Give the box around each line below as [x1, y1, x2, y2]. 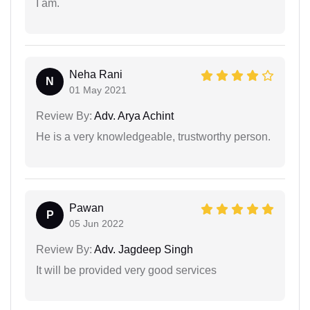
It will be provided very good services [36, 264, 217, 276]
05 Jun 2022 [69, 217, 124, 229]
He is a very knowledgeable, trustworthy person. [36, 130, 271, 143]
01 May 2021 [69, 84, 127, 95]
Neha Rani [69, 68, 122, 80]
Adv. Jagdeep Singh [92, 243, 193, 255]
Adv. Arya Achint [92, 109, 174, 122]
